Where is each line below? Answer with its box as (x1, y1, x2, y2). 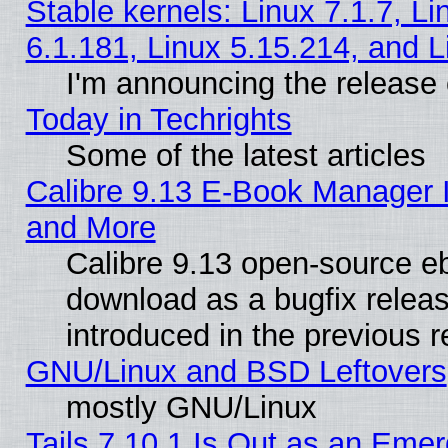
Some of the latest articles (65, 138, 426, 174)
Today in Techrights (25, 102, 292, 138)
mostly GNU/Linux (65, 390, 317, 426)
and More (25, 210, 156, 246)
